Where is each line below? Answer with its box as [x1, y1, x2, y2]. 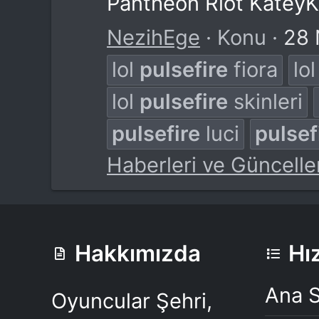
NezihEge [107, 24, 200, 50]
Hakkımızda [75, 240, 202, 267]
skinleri [228, 88, 303, 114]
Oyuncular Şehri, [51, 288, 212, 313]
